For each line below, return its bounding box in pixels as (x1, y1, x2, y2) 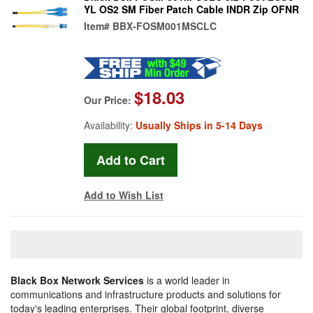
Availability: (84, 117, 136, 132)
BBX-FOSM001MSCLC (112, 18, 217, 33)
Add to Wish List (84, 187, 163, 202)
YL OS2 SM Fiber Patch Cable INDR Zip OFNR (84, 1, 299, 16)
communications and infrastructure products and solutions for (10, 286, 281, 301)
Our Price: (84, 92, 134, 107)
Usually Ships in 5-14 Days (136, 117, 263, 132)
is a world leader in (144, 272, 230, 287)
